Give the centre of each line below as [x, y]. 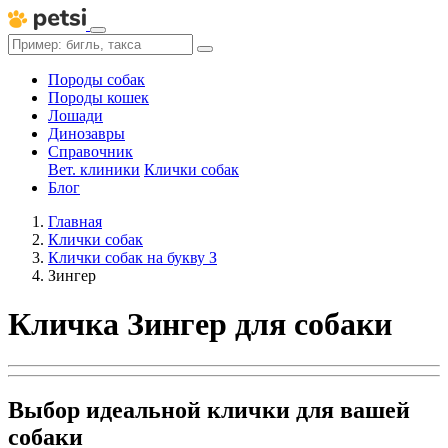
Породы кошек [98, 97]
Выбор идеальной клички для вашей [209, 409]
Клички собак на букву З [132, 257]
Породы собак [96, 79]
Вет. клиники [94, 169]
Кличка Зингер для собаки [200, 324]
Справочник [90, 151]
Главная [75, 221]
